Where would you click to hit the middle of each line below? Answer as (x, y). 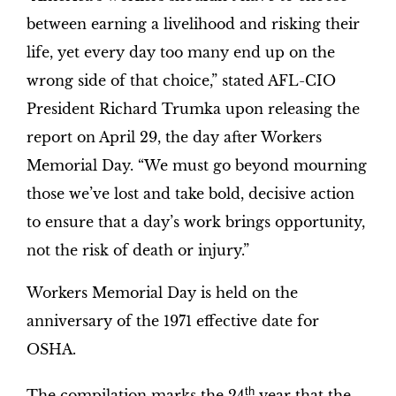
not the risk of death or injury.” (137, 251)
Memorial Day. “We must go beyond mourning (196, 166)
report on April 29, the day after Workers (174, 137)
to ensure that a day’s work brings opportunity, (195, 222)
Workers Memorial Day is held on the (162, 293)
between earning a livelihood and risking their (193, 24)
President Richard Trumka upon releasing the (193, 109)
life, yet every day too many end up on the (180, 53)
